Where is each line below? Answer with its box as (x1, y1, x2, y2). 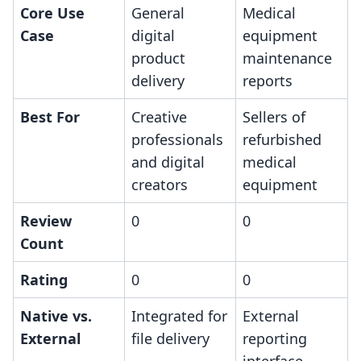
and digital (131, 152, 205, 172)
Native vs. (20, 306, 92, 326)
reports (243, 71, 293, 91)
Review (20, 211, 72, 231)
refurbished (243, 130, 322, 150)
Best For (20, 107, 80, 127)
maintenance (243, 48, 332, 68)
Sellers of (243, 107, 305, 127)
